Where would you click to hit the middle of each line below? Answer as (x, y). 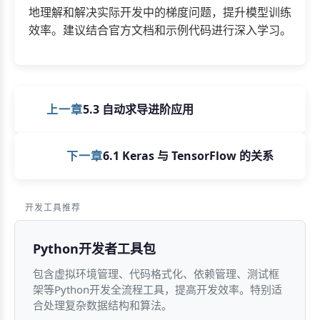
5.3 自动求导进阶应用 (138, 109)
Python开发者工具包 (94, 248)
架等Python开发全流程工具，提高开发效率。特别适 (157, 289)
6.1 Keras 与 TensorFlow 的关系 (188, 155)
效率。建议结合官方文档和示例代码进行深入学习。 (160, 30)
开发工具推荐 (53, 207)
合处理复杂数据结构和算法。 (102, 305)
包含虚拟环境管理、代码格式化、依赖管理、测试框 (156, 273)
